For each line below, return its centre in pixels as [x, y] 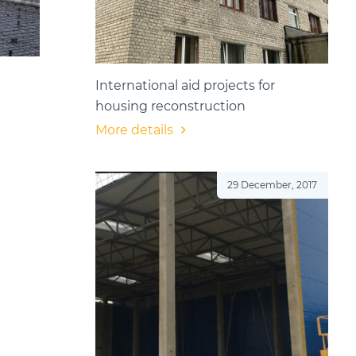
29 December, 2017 [273, 185]
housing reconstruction [170, 106]
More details [134, 130]
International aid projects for [185, 86]
